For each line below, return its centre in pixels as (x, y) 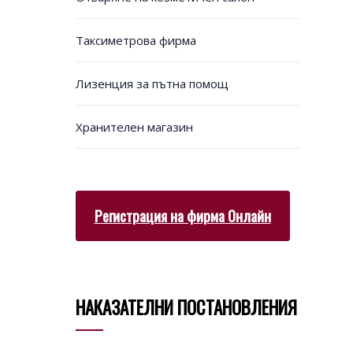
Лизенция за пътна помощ (152, 84)
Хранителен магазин (134, 127)
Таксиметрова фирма (136, 41)
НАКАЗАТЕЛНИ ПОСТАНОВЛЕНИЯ (186, 307)
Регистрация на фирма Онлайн (182, 215)
